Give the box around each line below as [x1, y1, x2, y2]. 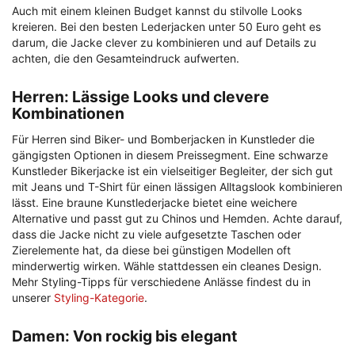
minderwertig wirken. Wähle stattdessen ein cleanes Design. [12, 259, 322, 273]
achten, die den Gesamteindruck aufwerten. [12, 52, 239, 66]
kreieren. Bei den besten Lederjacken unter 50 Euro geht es [12, 20, 321, 34]
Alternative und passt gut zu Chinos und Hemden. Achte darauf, [12, 212, 342, 226]
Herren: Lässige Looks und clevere [12, 87, 269, 107]
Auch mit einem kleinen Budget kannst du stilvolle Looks [12, 4, 302, 18]
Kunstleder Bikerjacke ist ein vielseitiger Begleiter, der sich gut [12, 164, 333, 178]
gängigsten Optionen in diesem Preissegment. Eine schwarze [12, 148, 328, 162]
